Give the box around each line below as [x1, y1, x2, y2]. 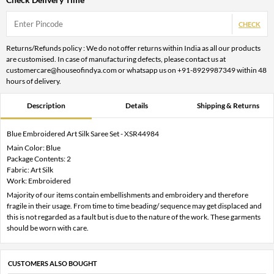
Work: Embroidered [7, 176, 71, 185]
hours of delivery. [6, 76, 61, 86]
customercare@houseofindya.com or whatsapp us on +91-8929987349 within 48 [6, 65, 267, 75]
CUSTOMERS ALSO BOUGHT [8, 259, 97, 267]
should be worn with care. [7, 223, 89, 232]
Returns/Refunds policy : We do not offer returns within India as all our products [6, 43, 261, 53]
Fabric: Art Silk [7, 165, 53, 174]
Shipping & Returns [196, 100, 259, 110]
